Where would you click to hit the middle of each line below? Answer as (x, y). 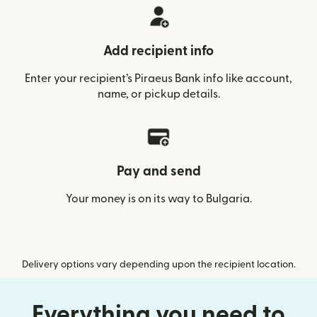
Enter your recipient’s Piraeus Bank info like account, (158, 79)
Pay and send (158, 172)
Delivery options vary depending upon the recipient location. (158, 265)
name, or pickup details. (158, 94)
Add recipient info (158, 51)
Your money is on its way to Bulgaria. (158, 199)
